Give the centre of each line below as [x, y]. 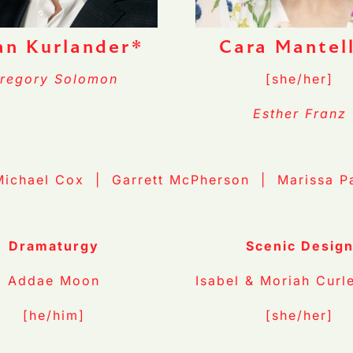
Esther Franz [299, 114]
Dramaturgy [54, 246]
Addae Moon [54, 281]
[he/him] [54, 316]
